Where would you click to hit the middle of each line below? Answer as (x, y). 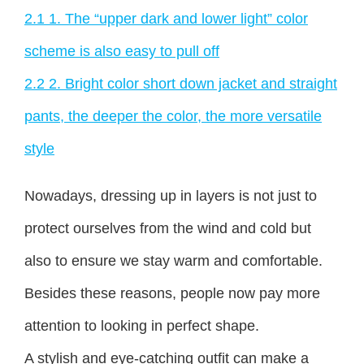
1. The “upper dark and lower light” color (178, 18)
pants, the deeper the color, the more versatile (173, 116)
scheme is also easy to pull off (122, 51)
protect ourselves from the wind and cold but (168, 228)
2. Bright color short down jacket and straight (193, 83)
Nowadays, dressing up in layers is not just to (171, 195)
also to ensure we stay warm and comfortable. (173, 260)
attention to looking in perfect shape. (142, 325)
